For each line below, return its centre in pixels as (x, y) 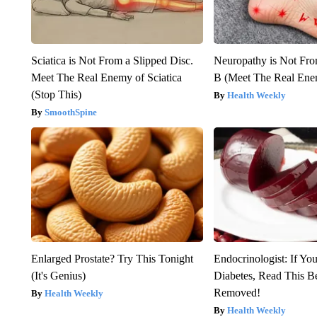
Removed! (237, 293)
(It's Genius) (58, 276)
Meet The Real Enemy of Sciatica (106, 78)
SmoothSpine (70, 113)
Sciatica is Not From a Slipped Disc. (112, 61)
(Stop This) (56, 95)
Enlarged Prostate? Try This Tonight (112, 259)
